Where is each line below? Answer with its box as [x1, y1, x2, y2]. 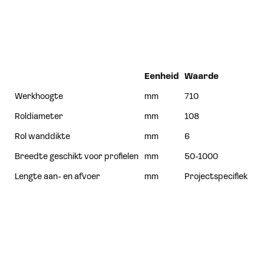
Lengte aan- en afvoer [15, 173, 100, 181]
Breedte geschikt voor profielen [15, 153, 138, 161]
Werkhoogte [15, 93, 63, 101]
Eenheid [144, 72, 179, 81]
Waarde [184, 72, 219, 81]
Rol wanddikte [15, 133, 70, 141]
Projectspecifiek [184, 173, 247, 181]
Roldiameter [15, 113, 63, 121]
